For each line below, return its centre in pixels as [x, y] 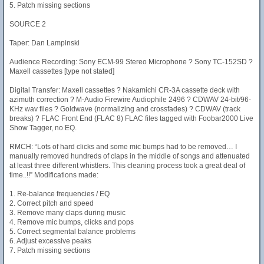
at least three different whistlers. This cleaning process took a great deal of [127, 166]
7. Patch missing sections [50, 250]
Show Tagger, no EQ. [43, 128]
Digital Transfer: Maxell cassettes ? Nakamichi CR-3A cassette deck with [125, 90]
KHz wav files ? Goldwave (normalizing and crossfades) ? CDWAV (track [125, 109]
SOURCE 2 [28, 24]
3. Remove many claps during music [67, 213]
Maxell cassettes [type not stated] [62, 71]
